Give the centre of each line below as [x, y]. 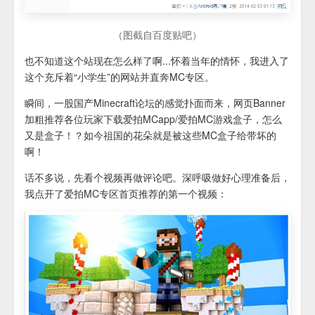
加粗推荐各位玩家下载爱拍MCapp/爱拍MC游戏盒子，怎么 [153, 119]
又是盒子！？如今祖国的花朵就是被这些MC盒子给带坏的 [150, 135]
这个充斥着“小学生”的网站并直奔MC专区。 [120, 77]
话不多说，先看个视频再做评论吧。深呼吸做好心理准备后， [157, 177]
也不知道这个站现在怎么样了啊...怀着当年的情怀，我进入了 [157, 60]
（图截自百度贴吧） [157, 34]
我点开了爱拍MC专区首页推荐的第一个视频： [126, 193]
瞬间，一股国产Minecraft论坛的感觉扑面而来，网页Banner [155, 103]
